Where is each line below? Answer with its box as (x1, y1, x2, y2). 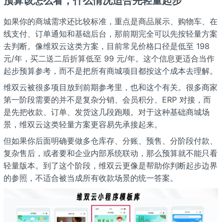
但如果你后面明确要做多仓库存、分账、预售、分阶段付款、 (3, 135, 218, 146)
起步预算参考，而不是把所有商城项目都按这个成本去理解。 (3, 65, 218, 76)
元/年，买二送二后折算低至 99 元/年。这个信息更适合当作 (3, 53, 215, 63)
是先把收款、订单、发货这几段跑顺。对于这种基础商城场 (3, 107, 210, 117)
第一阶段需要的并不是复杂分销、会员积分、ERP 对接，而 (3, 94, 211, 105)
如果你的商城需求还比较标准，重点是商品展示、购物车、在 (3, 16, 218, 26)
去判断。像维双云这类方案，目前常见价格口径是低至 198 (3, 41, 210, 51)
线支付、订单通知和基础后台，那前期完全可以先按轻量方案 (3, 28, 218, 39)
